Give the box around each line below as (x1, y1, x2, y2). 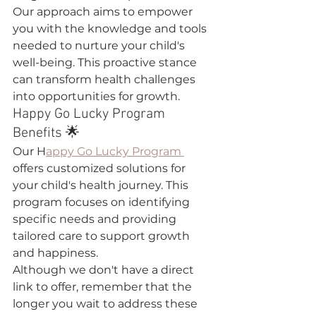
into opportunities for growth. (13, 90, 180, 103)
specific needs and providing (13, 212, 179, 226)
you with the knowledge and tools (13, 22, 209, 35)
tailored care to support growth (13, 229, 193, 243)
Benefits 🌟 (13, 125, 80, 142)
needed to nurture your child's (13, 39, 188, 52)
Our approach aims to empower (13, 5, 195, 18)
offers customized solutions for (13, 162, 188, 175)
